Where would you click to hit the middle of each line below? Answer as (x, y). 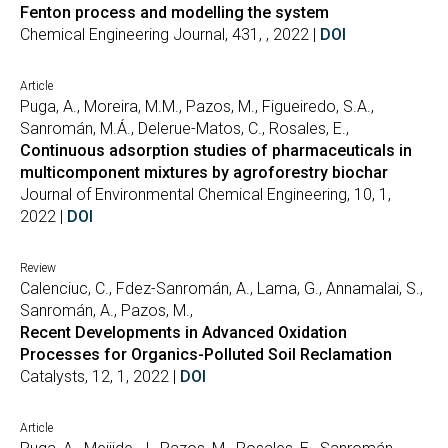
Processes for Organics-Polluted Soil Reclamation (206, 354)
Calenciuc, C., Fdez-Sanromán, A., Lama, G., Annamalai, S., (221, 288)
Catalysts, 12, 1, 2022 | (100, 376)
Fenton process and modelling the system (174, 12)
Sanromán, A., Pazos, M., (106, 310)
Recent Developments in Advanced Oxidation (183, 332)
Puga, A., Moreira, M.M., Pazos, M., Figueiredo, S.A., (197, 106)
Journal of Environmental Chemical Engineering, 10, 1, (205, 194)
